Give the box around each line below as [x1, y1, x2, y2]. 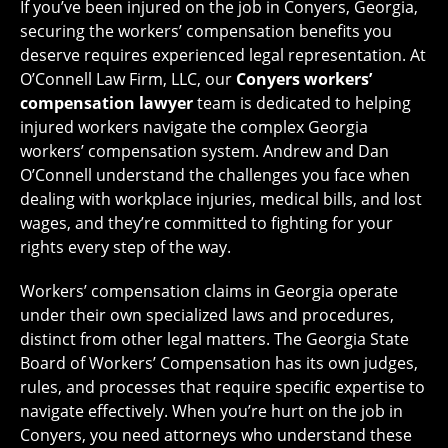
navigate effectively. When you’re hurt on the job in [20, 400, 403, 423]
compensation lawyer [20, 92, 193, 115]
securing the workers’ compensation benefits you [20, 20, 392, 43]
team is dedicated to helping [193, 92, 411, 115]
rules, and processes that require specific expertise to [20, 376, 425, 399]
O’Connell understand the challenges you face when [20, 164, 410, 187]
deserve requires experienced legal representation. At [20, 44, 426, 67]
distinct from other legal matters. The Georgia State [20, 328, 409, 351]
